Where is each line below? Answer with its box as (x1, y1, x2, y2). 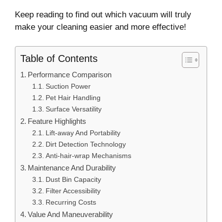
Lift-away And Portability (45, 129, 120, 137)
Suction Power (45, 82, 91, 90)
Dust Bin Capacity (45, 175, 101, 183)
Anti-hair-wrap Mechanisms (45, 152, 131, 160)
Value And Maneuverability (28, 210, 113, 219)
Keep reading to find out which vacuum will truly (15, 10, 191, 20)
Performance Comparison (28, 70, 112, 79)
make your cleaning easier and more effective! (15, 22, 186, 32)
